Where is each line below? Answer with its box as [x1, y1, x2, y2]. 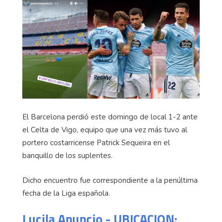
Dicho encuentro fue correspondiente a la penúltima [22, 175, 198, 186]
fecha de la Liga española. [22, 188, 112, 199]
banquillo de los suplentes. [22, 151, 114, 161]
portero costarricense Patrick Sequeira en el [22, 138, 170, 148]
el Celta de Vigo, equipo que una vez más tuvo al [22, 125, 187, 135]
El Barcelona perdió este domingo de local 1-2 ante [22, 112, 198, 122]
